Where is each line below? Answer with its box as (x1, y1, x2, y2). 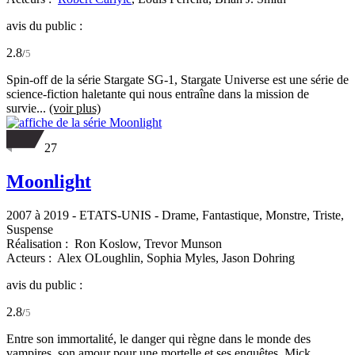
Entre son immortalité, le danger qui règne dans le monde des (6, 331, 311, 345)
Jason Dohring (222, 250, 295, 265)
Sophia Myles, (147, 250, 222, 265)
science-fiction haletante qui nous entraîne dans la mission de (6, 87, 309, 101)
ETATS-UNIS (79, 208, 151, 222)
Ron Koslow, (74, 236, 144, 250)
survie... (6, 101, 49, 115)
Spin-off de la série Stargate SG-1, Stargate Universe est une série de (6, 73, 349, 86)
